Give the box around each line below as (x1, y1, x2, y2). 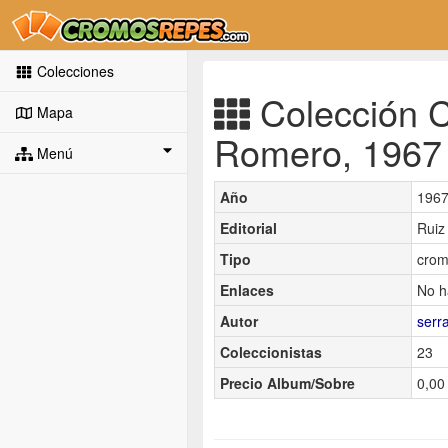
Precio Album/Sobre (220, 372, 355, 393)
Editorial (220, 217, 277, 238)
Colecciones (32, 61, 114, 81)
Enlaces (220, 279, 274, 300)
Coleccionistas (220, 341, 322, 362)
